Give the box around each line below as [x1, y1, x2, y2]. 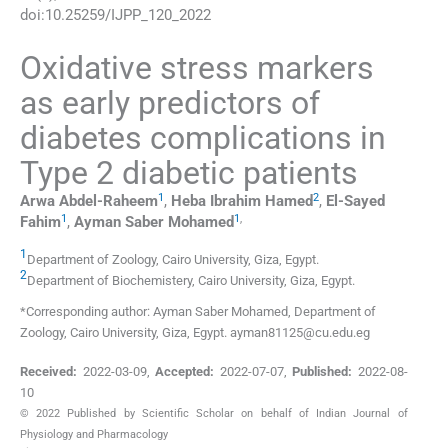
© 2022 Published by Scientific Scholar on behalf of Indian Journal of [20, 406, 408, 420]
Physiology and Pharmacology [20, 427, 168, 441]
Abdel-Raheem [59, 192, 158, 211]
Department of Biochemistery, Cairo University [27, 272, 284, 288]
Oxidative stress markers [20, 49, 374, 88]
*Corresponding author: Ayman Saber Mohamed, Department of [20, 303, 376, 319]
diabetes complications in [20, 119, 386, 158]
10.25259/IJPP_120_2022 [45, 6, 211, 25]
